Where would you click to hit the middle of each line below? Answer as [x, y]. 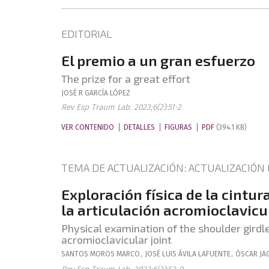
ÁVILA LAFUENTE [204, 254]
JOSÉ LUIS [161, 254]
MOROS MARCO [115, 254]
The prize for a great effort [126, 79]
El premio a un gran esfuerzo [158, 60]
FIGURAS [178, 127]
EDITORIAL [86, 34]
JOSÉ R [72, 93]
